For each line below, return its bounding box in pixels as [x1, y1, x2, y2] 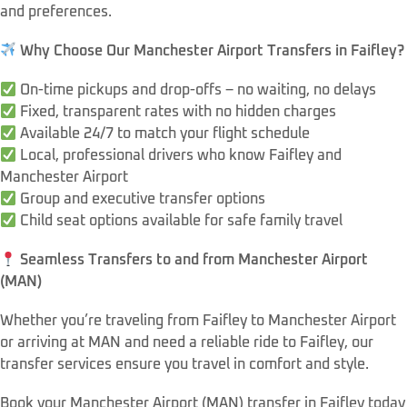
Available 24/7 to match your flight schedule [16, 125, 311, 141]
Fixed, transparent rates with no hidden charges [16, 104, 337, 119]
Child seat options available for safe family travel [16, 213, 343, 228]
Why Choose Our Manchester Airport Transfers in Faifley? [20, 43, 405, 58]
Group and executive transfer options [16, 191, 266, 206]
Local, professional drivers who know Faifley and [16, 147, 342, 163]
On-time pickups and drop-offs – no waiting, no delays [16, 82, 377, 97]
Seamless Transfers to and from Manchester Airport [20, 253, 369, 268]
